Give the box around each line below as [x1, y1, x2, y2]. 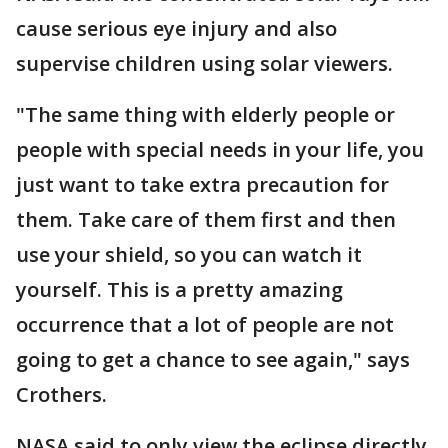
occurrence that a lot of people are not [16, 311, 394, 338]
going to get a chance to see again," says [16, 346, 410, 373]
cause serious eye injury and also [16, 15, 337, 42]
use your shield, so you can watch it [16, 241, 362, 268]
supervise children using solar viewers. [16, 50, 393, 77]
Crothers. [16, 381, 107, 408]
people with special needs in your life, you [16, 136, 424, 163]
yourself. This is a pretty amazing [16, 276, 343, 303]
